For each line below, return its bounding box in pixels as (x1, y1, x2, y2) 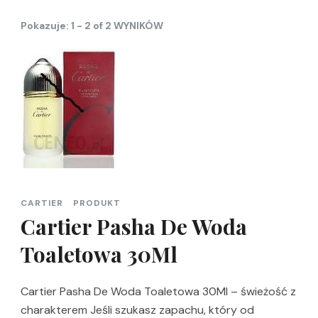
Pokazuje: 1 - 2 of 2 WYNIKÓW (21, 19, 163, 32)
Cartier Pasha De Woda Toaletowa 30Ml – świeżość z (21, 284, 296, 299)
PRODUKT (73, 197, 121, 209)
